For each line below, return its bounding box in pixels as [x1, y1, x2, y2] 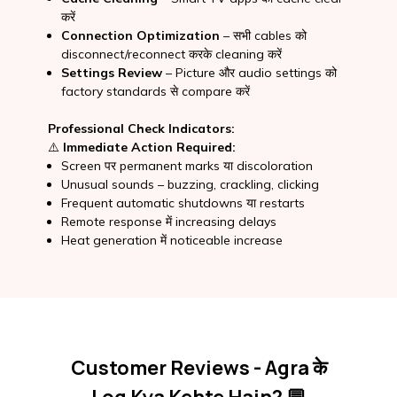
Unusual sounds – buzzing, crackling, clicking [60, 175, 319, 192]
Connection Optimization [60, 27, 220, 43]
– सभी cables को [219, 27, 307, 43]
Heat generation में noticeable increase [60, 231, 283, 248]
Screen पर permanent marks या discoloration [60, 157, 313, 174]
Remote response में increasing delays [60, 213, 276, 230]
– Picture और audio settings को [161, 64, 337, 81]
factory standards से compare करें [60, 82, 250, 99]
